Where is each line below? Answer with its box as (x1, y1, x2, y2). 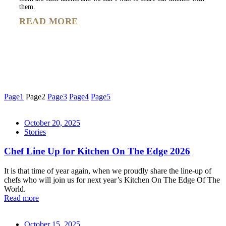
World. (4, 185, 28, 194)
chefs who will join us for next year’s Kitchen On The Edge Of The (4, 176, 220, 185)
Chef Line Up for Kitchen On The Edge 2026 (4, 146, 190, 157)
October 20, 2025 (24, 118, 80, 127)
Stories (24, 127, 46, 136)
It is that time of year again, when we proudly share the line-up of (4, 166, 211, 176)
